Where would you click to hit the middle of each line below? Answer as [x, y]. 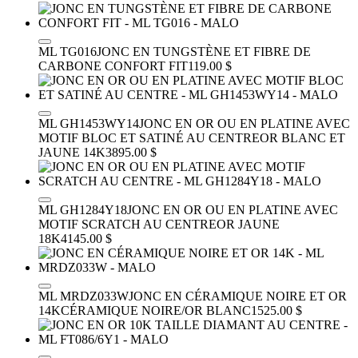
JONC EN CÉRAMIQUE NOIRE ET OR [238, 296]
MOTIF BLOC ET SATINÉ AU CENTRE [149, 137]
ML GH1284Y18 [83, 209]
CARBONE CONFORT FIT [113, 66]
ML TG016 [68, 51]
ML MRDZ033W [84, 296]
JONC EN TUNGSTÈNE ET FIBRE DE [204, 51]
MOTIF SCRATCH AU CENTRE [127, 224]
